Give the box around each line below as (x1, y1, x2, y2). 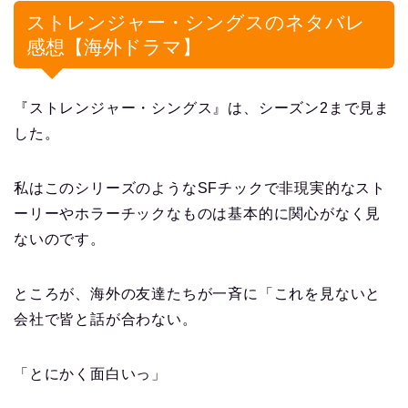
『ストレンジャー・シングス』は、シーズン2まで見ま (14, 100, 390, 117)
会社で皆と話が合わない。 (14, 311, 198, 328)
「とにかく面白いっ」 (14, 366, 167, 382)
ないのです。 (14, 231, 106, 248)
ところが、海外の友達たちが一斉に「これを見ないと (14, 286, 382, 302)
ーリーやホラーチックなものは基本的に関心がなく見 (14, 206, 382, 222)
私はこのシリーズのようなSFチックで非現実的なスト (14, 180, 387, 197)
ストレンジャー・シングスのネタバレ (26, 12, 365, 34)
